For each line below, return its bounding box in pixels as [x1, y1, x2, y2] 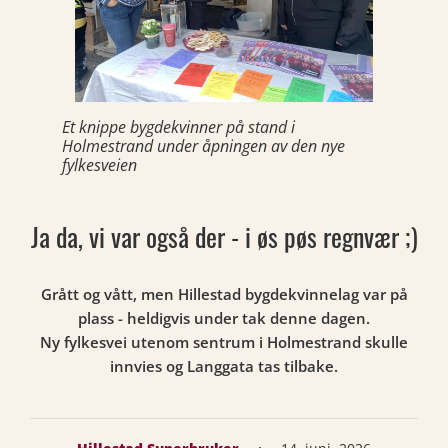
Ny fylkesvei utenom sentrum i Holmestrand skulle [40, 332, 408, 352]
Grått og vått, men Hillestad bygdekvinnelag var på [40, 284, 408, 304]
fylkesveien [62, 154, 137, 176]
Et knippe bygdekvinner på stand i [62, 116, 295, 138]
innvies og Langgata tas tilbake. [110, 356, 338, 376]
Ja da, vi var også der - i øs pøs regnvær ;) [30, 217, 418, 256]
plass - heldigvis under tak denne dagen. [78, 308, 370, 328]
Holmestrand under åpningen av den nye [62, 135, 345, 157]
